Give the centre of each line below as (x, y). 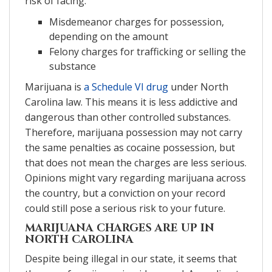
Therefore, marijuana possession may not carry (134, 132)
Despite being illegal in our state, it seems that (131, 258)
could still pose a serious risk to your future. (125, 208)
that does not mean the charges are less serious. (136, 162)
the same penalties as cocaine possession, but (130, 147)
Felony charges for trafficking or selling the (148, 51)
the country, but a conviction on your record (125, 193)
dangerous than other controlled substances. (128, 117)
